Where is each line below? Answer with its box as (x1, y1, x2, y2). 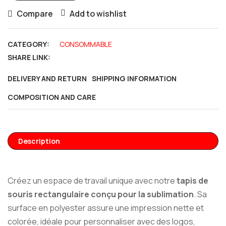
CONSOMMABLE (60, 39, 112, 49)
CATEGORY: (8, 39, 49, 49)
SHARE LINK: (8, 52, 50, 63)
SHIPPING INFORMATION (92, 74, 177, 84)
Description (18, 136, 60, 146)
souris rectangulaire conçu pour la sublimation (8, 189, 194, 200)
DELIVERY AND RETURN (8, 74, 87, 84)
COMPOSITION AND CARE (8, 92, 96, 102)
